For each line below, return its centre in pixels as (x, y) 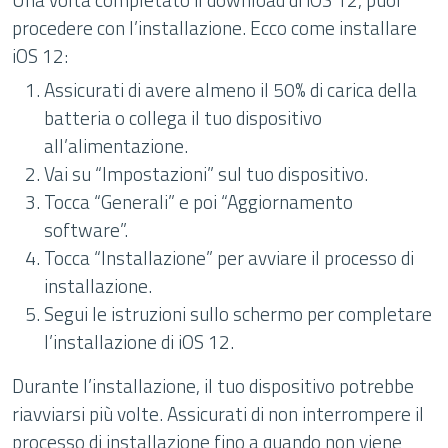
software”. (86, 229)
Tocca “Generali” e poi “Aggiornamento (198, 201)
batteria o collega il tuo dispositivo (183, 117)
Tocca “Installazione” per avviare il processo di (229, 257)
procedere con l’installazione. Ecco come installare (214, 27)
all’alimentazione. (116, 145)
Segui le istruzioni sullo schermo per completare (238, 313)
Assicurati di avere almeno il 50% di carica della (230, 89)
